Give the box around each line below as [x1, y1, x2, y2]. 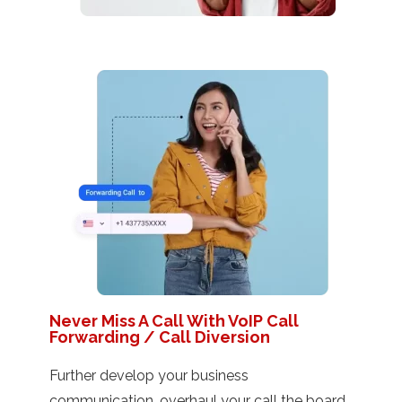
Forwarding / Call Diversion [49, 327, 270, 346]
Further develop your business [49, 366, 249, 384]
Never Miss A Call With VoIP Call [49, 310, 299, 330]
